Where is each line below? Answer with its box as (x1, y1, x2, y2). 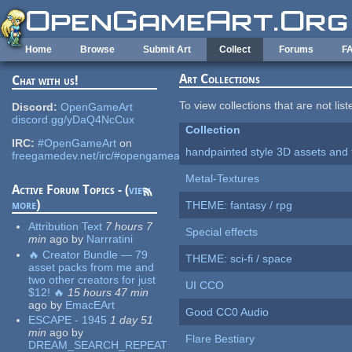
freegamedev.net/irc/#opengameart (12, 149, 188, 163)
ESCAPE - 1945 (28, 313, 108, 327)
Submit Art (143, 44, 191, 55)
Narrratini (86, 233, 134, 246)
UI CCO (185, 279, 225, 292)
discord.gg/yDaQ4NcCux (12, 113, 135, 126)
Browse (80, 44, 115, 55)
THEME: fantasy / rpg (185, 199, 293, 212)
